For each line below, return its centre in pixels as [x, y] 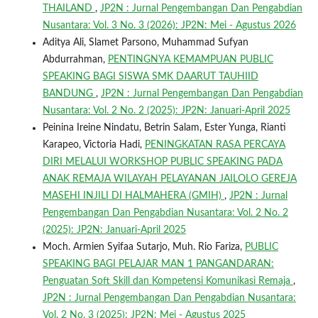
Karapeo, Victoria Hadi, [93, 144]
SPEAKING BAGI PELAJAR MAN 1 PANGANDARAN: [158, 264]
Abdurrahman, [75, 59]
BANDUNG [69, 93]
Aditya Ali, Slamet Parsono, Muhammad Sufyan [145, 42]
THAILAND [68, 8]
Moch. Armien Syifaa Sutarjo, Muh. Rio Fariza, [143, 247]
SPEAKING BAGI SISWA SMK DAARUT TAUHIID [150, 76]
